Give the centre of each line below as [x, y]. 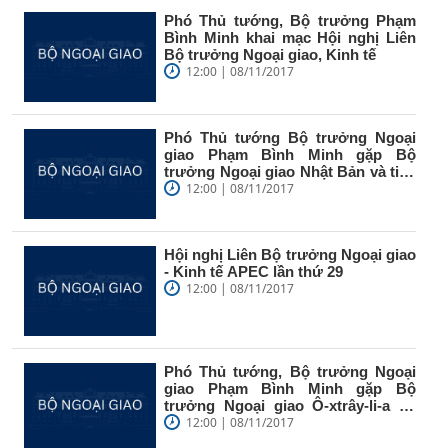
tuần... [185, 422]
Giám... [188, 188]
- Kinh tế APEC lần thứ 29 [253, 271]
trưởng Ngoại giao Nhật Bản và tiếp [290, 171]
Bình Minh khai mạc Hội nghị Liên [290, 37]
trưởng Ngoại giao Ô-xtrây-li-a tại [290, 405]
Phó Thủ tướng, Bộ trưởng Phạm [290, 20]
